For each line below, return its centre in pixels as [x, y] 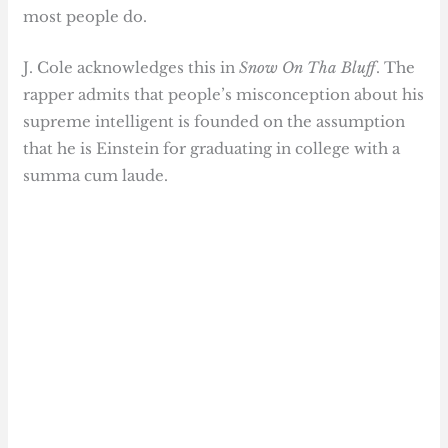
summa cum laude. [96, 175]
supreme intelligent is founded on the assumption [214, 121]
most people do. [85, 16]
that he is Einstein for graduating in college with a [212, 148]
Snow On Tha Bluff [308, 67]
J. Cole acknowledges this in [131, 67]
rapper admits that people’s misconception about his [224, 94]
